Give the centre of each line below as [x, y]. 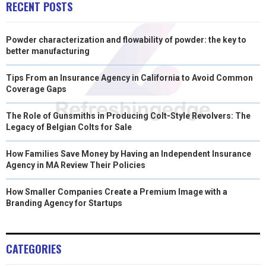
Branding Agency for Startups [64, 203]
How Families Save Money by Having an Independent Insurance [129, 153]
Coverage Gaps [36, 89]
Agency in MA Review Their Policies [76, 165]
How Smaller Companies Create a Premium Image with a [117, 191]
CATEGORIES [34, 248]
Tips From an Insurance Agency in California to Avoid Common [129, 77]
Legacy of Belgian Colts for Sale [69, 127]
